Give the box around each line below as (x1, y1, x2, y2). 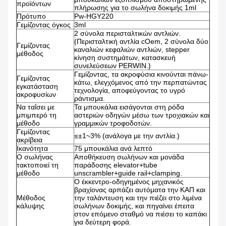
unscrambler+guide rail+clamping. (74, 169, 182, 178)
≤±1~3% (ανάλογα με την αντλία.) (74, 132, 180, 140)
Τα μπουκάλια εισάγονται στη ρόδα (74, 103, 184, 111)
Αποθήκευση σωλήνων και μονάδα (74, 153, 184, 161)
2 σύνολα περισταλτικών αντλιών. (74, 29, 181, 38)
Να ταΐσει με (17, 103, 54, 111)
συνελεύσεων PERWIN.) (74, 62, 151, 70)
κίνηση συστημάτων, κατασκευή (74, 53, 176, 62)
